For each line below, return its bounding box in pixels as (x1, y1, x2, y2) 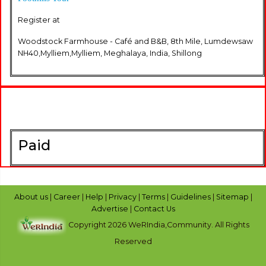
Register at (18, 15, 60, 24)
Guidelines (170, 192, 213, 201)
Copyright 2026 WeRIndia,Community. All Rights (68, 220, 249, 229)
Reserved (114, 236, 152, 246)
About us (14, 192, 50, 201)
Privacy (108, 192, 138, 201)
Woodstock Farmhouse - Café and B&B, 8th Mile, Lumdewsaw (18, 36, 253, 46)
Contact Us (133, 204, 175, 213)
